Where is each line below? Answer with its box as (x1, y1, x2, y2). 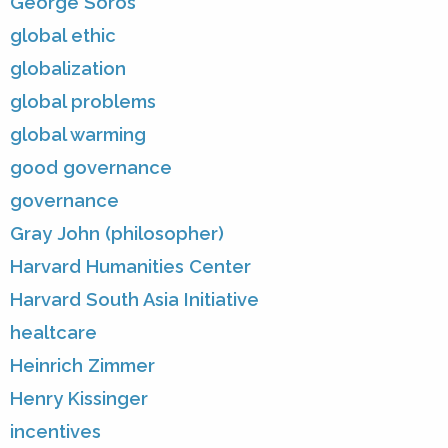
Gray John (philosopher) (10, 222, 224, 244)
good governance (10, 156, 172, 178)
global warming (10, 123, 146, 145)
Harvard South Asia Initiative (10, 288, 259, 310)
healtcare (10, 321, 97, 343)
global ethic (10, 24, 116, 46)
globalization (10, 57, 126, 79)
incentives (10, 420, 101, 442)
